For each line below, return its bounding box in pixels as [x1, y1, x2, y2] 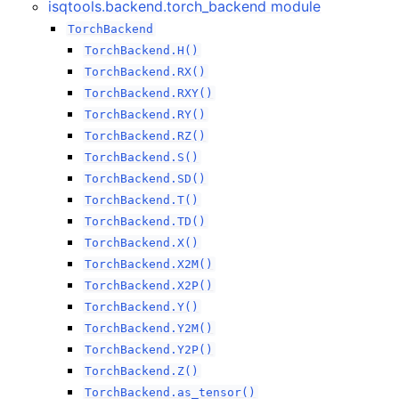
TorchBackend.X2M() [85, 257, 214, 271]
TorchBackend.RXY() [85, 86, 214, 100]
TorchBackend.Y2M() [85, 322, 214, 335]
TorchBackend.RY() [85, 108, 207, 121]
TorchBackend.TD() [85, 215, 207, 228]
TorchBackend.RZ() [85, 129, 207, 142]
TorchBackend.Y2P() [85, 343, 214, 356]
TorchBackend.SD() [85, 172, 207, 185]
